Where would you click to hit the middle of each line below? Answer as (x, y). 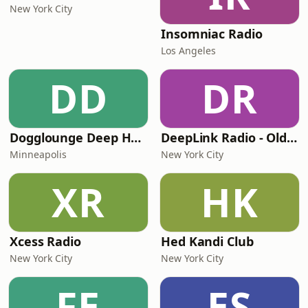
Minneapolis (38, 154)
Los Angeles (188, 51)
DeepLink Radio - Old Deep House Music (292, 137)
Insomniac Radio (212, 34)
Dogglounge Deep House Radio (136, 137)
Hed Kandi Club (207, 241)
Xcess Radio (46, 241)
